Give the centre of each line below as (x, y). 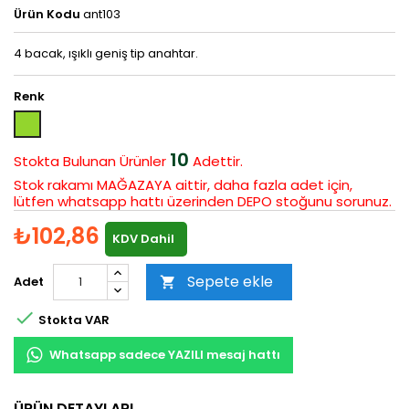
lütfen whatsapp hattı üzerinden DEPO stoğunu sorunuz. (203, 202)
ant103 (102, 15)
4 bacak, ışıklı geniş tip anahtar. (107, 54)
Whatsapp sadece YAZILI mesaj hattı (165, 355)
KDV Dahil (143, 239)
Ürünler (145, 162)
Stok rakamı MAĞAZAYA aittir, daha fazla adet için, (183, 185)
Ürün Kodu (47, 15)
